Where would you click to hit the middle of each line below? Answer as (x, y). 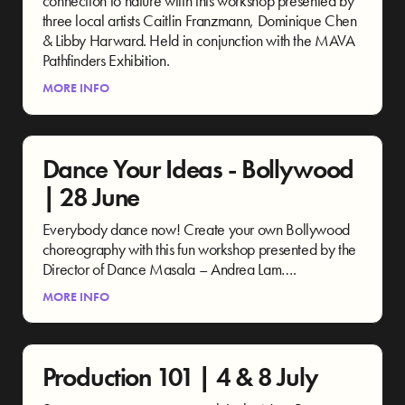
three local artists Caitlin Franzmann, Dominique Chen (199, 21)
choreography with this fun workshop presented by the (199, 249)
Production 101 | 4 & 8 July (180, 378)
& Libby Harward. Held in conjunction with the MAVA (198, 41)
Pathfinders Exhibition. (106, 61)
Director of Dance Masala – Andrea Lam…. (169, 268)
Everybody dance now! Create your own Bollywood (196, 229)
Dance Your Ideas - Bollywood (198, 169)
